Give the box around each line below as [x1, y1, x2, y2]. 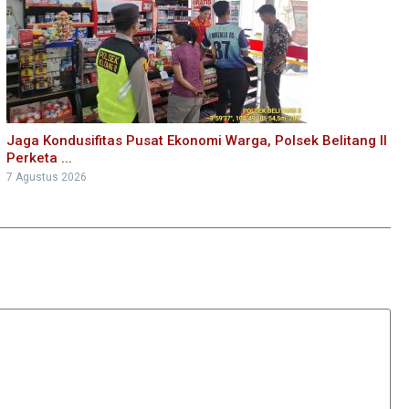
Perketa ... [5, 149, 72, 166]
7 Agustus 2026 [5, 170, 87, 184]
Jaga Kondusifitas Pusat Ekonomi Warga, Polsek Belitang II [5, 131, 387, 149]
